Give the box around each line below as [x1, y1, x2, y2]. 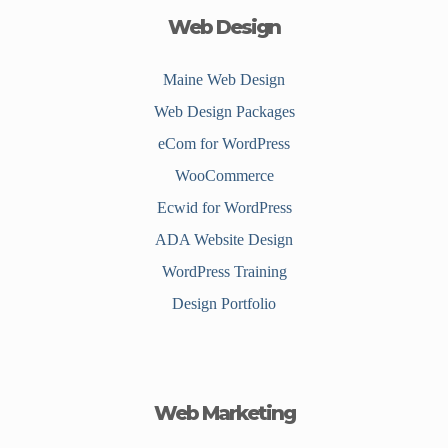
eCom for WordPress [158, 135, 290, 153]
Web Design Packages [153, 103, 295, 121]
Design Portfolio [172, 295, 276, 313]
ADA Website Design [155, 231, 293, 249]
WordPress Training [161, 263, 287, 281]
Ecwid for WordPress [156, 199, 292, 217]
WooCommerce [174, 167, 274, 185]
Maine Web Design [163, 71, 285, 89]
